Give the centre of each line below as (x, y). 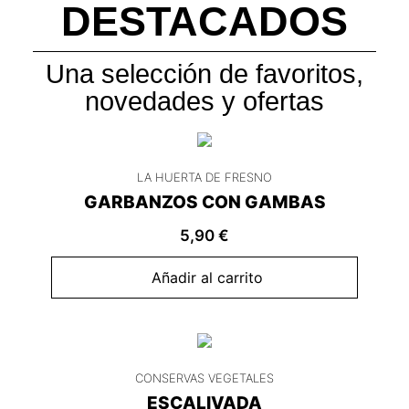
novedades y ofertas (204, 102)
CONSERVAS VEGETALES (204, 378)
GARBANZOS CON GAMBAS (204, 203)
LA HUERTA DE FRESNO (204, 178)
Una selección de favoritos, (204, 74)
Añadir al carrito (207, 278)
